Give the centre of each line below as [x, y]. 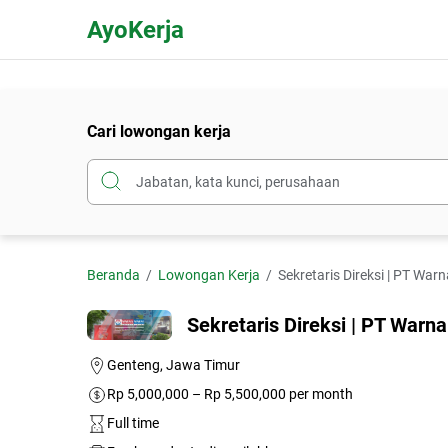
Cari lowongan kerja [159, 131]
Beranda [113, 275]
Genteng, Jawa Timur [173, 365]
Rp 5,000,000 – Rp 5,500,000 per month [230, 394]
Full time [133, 423]
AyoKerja [135, 30]
